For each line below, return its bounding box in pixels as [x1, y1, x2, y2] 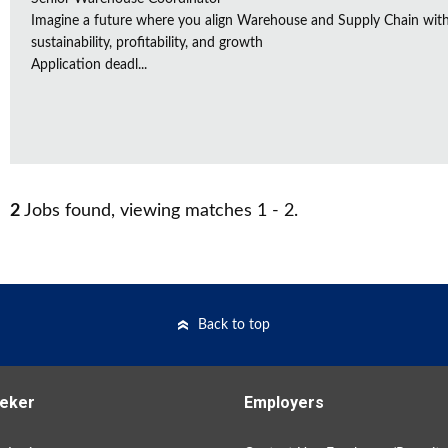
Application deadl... [31, 58, 147, 72]
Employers [244, 393, 324, 412]
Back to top [198, 318, 270, 332]
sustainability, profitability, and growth [31, 36, 263, 50]
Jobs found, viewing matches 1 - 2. [20, 202, 298, 220]
